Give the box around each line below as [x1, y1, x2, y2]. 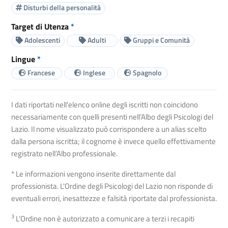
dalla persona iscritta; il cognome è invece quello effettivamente [11, 135, 216, 147]
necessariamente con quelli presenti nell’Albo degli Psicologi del [11, 110, 213, 123]
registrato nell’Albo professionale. [11, 147, 118, 159]
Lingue [11, 52, 37, 65]
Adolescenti [23, 35, 60, 46]
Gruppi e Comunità [131, 35, 190, 46]
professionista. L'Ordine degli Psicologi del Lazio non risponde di [11, 180, 213, 192]
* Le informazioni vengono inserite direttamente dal [11, 167, 176, 180]
